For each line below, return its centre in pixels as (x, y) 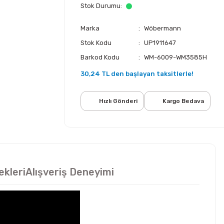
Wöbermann (162, 28)
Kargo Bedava (183, 101)
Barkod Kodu (100, 57)
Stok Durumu (100, 6)
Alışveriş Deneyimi (70, 172)
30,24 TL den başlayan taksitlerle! (137, 74)
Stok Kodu (96, 43)
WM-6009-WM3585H (175, 57)
